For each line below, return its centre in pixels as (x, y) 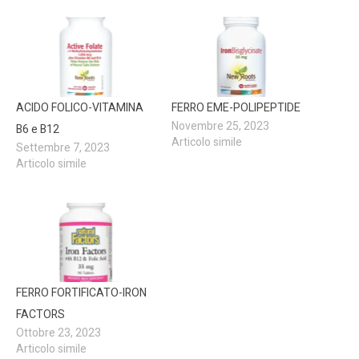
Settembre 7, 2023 (63, 147)
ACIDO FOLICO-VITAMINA (80, 107)
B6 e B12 (38, 129)
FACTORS (40, 315)
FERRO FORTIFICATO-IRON (81, 293)
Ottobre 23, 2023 (58, 333)
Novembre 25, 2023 (220, 126)
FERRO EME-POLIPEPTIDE (236, 107)
